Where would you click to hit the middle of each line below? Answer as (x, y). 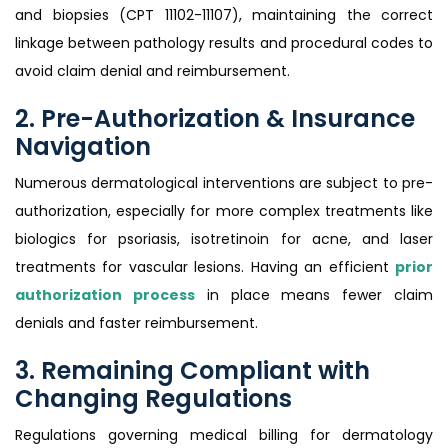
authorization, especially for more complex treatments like (224, 211)
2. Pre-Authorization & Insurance (215, 119)
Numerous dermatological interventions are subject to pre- (224, 183)
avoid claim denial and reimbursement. (152, 71)
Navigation (83, 147)
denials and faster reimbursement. (136, 323)
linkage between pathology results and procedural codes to (224, 43)
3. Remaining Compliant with (192, 371)
